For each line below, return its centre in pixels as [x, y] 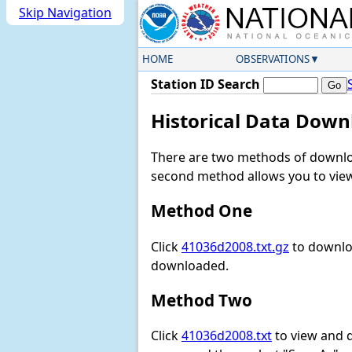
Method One [202, 211]
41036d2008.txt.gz [235, 246]
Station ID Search [205, 84]
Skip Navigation [65, 13]
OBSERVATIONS [272, 59]
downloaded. [190, 265]
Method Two [202, 300]
